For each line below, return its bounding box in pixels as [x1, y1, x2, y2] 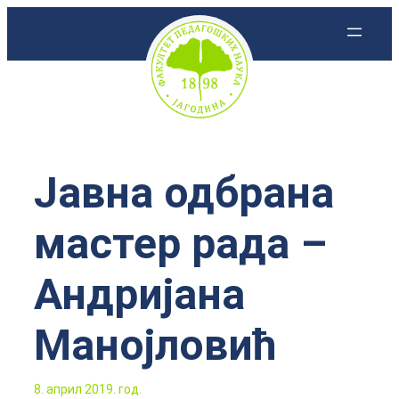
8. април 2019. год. [34, 382, 142, 396]
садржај [6, 67, 73, 88]
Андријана [34, 269, 245, 320]
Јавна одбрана [34, 167, 334, 218]
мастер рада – [34, 218, 327, 269]
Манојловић [34, 320, 277, 370]
